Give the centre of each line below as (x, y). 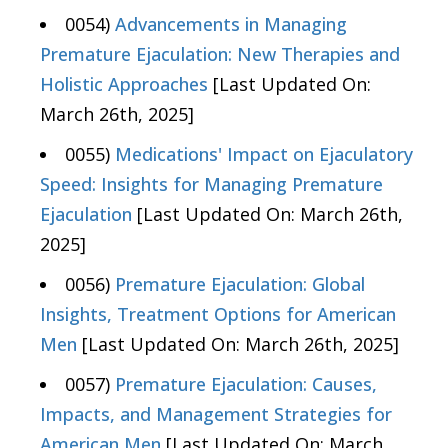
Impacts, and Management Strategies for (216, 414)
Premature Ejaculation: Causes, (246, 384)
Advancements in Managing (231, 24)
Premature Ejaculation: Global (240, 284)
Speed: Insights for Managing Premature (211, 184)
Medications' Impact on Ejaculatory (264, 154)
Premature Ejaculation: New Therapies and (220, 54)
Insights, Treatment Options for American (218, 314)
